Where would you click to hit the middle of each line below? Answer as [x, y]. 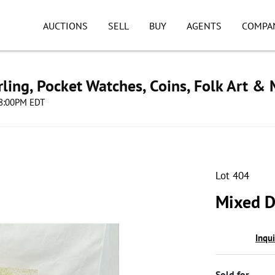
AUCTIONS [65, 26]
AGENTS [204, 26]
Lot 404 [232, 176]
